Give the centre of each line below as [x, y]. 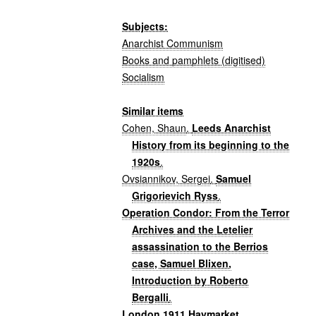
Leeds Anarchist [232, 127]
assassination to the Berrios [200, 246]
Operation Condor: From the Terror [206, 212]
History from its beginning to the [211, 144]
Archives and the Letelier [193, 229]
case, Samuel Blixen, [182, 263]
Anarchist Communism [173, 43]
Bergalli [151, 297]
